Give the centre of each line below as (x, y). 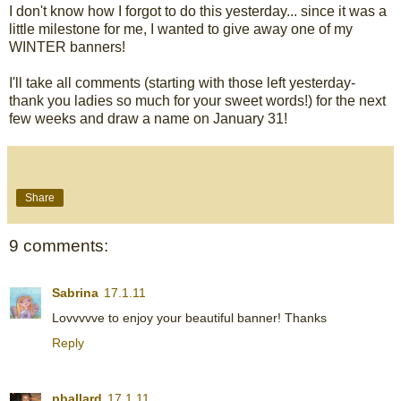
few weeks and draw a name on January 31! (148, 119)
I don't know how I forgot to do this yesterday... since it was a (198, 12)
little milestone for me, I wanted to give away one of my (181, 30)
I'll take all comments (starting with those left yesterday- (182, 83)
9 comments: (59, 246)
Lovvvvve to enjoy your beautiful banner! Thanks (189, 317)
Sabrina (75, 292)
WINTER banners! (67, 47)
